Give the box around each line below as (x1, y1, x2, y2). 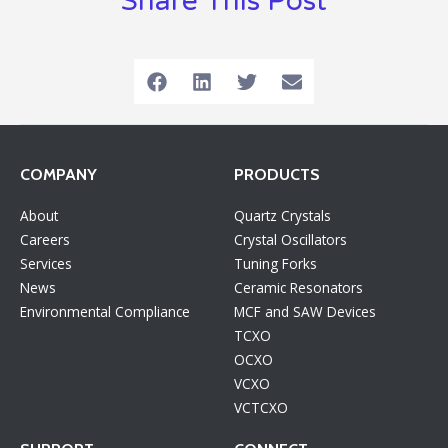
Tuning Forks (234, 254, 317, 273)
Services (20, 254, 72, 273)
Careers (20, 230, 70, 249)
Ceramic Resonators (234, 278, 363, 297)
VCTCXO (234, 398, 288, 417)
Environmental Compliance (20, 302, 190, 321)
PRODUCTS (234, 165, 320, 184)
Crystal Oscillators (234, 230, 347, 249)
